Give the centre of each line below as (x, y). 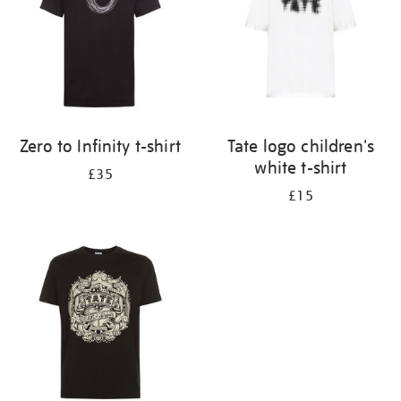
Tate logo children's (301, 146)
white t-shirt (301, 167)
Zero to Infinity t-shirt (100, 146)
